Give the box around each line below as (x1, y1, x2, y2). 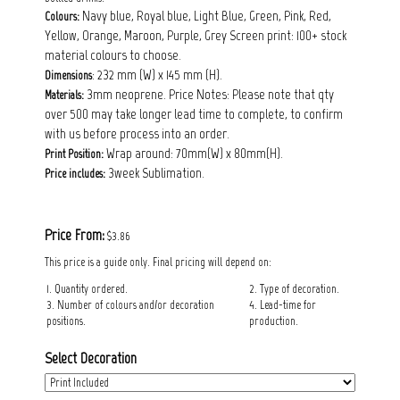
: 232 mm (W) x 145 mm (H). (92, 65, 222, 83)
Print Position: (45, 146, 104, 161)
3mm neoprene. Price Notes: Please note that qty (84, 85, 334, 103)
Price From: (45, 225, 104, 244)
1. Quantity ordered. (46, 281, 128, 296)
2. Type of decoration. (249, 281, 339, 296)
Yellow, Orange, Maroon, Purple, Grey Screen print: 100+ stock (45, 26, 346, 44)
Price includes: (45, 166, 105, 180)
